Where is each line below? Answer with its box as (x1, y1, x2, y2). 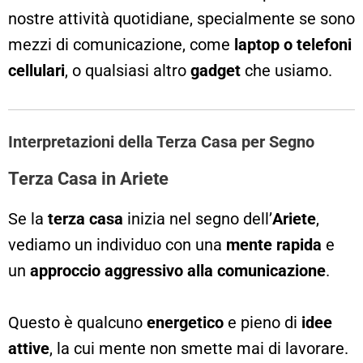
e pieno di (224, 312, 301, 332)
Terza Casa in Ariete (8, 168, 169, 189)
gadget (190, 60, 241, 80)
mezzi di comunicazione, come (8, 34, 234, 54)
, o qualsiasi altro (65, 60, 190, 80)
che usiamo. (241, 60, 332, 80)
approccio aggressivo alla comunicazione (30, 260, 326, 280)
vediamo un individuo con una (8, 234, 226, 254)
